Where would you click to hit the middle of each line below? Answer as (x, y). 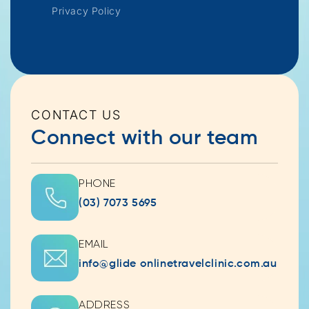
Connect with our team (145, 139)
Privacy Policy (87, 11)
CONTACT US (76, 115)
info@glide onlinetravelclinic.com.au (178, 265)
